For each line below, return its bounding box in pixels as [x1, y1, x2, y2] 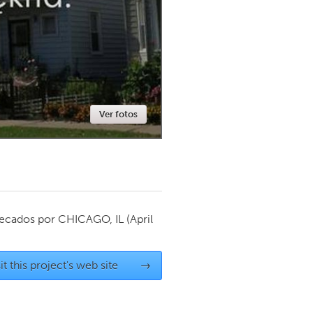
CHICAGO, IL [58, 212, 124, 226]
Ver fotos [99, 109, 138, 119]
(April [126, 212, 153, 226]
